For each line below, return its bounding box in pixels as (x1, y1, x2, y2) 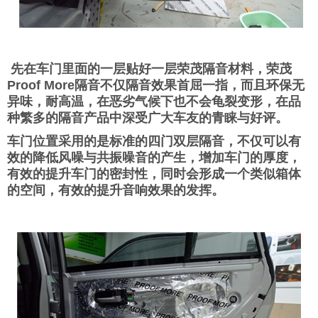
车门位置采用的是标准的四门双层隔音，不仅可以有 (7, 134, 301, 148)
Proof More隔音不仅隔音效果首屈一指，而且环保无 (7, 78, 305, 92)
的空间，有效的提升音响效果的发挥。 (7, 183, 224, 197)
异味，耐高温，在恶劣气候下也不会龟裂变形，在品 (7, 94, 301, 109)
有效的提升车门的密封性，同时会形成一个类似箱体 (7, 167, 301, 181)
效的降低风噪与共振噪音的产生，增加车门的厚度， (7, 150, 301, 165)
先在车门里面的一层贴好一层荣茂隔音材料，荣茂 (7, 62, 292, 76)
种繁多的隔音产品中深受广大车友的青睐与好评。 (7, 111, 288, 125)
